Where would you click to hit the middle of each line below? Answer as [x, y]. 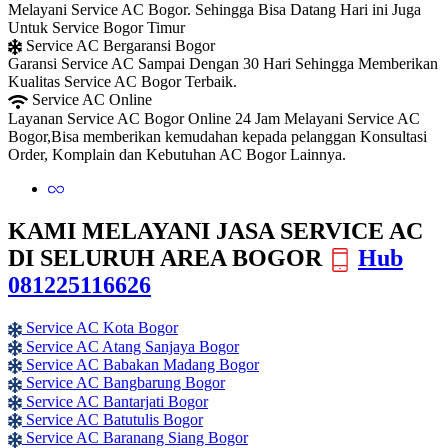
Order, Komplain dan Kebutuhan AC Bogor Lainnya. [177, 154]
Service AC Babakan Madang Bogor [142, 364]
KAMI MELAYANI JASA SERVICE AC [215, 230]
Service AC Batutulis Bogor [114, 419]
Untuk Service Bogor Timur [96, 27]
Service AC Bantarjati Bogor [117, 401]
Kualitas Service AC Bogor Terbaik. [122, 82]
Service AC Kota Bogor [102, 328]
